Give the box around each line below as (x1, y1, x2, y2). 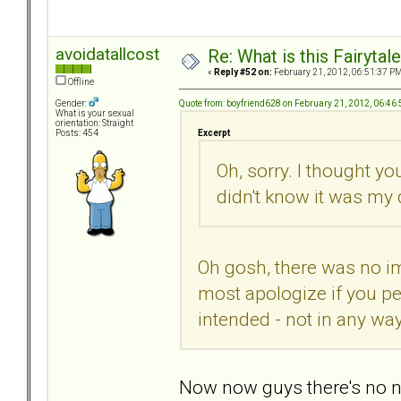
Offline (66, 77, 94, 88)
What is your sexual (55, 108, 134, 119)
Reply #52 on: (214, 67, 272, 78)
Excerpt (198, 127, 230, 138)
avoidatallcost (55, 44, 159, 65)
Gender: (55, 98, 89, 109)
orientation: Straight (55, 118, 133, 129)
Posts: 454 (55, 128, 98, 139)
